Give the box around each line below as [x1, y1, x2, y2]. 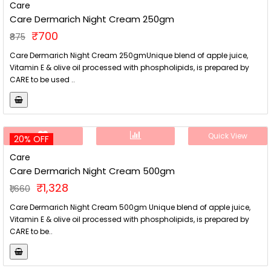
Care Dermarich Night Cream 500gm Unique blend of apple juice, [10, 202, 250, 212]
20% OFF [14, 133, 49, 145]
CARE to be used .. [10, 74, 75, 85]
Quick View [208, 131, 248, 141]
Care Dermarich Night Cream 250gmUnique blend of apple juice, [10, 50, 248, 60]
